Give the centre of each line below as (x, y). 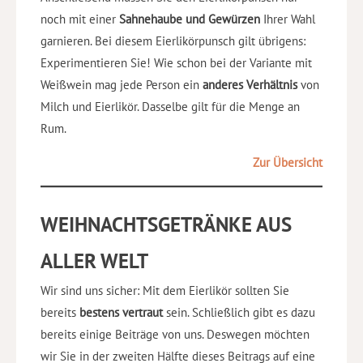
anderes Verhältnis (250, 85)
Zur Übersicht (288, 163)
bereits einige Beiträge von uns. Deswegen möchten (175, 334)
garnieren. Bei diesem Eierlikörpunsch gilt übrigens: (173, 41)
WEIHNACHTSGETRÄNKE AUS (166, 224)
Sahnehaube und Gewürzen (190, 19)
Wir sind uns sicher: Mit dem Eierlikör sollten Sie (165, 290)
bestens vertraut (121, 312)
